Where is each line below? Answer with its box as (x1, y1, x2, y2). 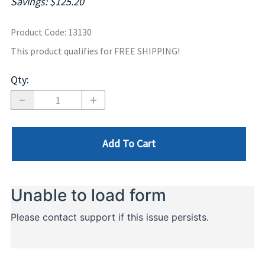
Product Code (11, 27, 64, 38)
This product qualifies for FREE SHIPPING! (11, 46, 180, 57)
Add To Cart (102, 137, 156, 151)
